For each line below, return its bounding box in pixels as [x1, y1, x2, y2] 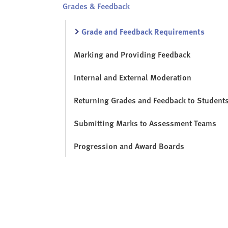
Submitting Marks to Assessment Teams [74, 117, 216, 129]
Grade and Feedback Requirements [81, 25, 205, 38]
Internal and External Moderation [74, 71, 191, 83]
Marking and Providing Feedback [74, 48, 190, 61]
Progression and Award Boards [74, 140, 184, 152]
